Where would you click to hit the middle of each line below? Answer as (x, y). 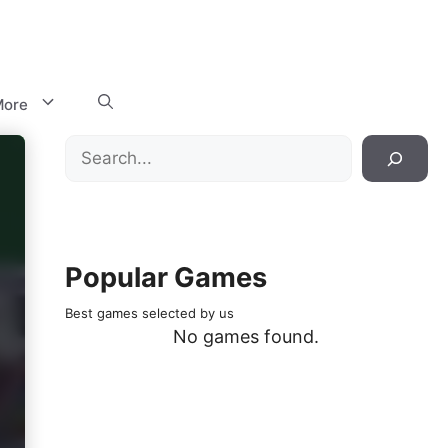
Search (93, 147)
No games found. (246, 336)
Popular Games (165, 277)
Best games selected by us (149, 313)
